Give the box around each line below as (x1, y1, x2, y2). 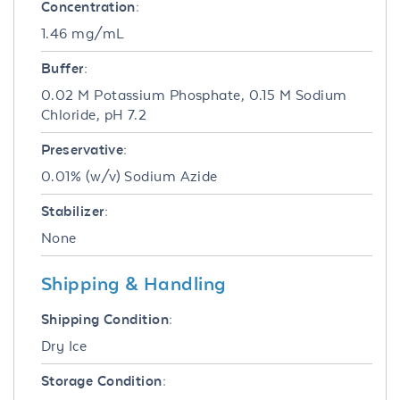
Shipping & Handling (41, 271, 227, 294)
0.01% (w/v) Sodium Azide (41, 167, 218, 185)
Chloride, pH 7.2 (41, 105, 147, 123)
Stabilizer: (41, 202, 108, 220)
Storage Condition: (41, 371, 167, 389)
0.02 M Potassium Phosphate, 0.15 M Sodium (41, 86, 347, 104)
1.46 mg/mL (41, 24, 125, 42)
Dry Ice (41, 337, 87, 354)
